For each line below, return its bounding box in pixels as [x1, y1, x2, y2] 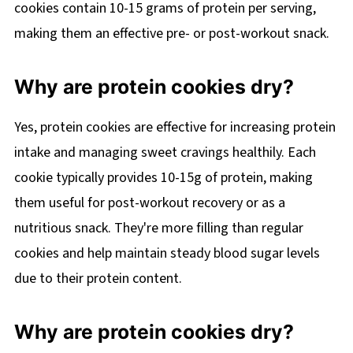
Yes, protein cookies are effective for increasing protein [13, 117, 336, 137]
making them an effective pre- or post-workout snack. [13, 23, 329, 43]
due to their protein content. [13, 268, 182, 288]
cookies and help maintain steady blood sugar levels [13, 243, 320, 263]
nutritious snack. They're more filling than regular [13, 217, 303, 238]
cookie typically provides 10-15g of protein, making [13, 167, 313, 188]
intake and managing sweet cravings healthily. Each [13, 142, 316, 162]
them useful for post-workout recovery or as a [13, 192, 285, 213]
